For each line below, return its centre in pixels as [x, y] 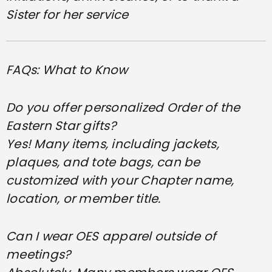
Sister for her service [67, 14]
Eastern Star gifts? [61, 125]
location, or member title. [83, 198]
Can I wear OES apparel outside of [111, 236]
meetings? [39, 254]
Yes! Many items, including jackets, [113, 144]
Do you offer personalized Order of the [123, 107]
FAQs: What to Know [67, 70]
